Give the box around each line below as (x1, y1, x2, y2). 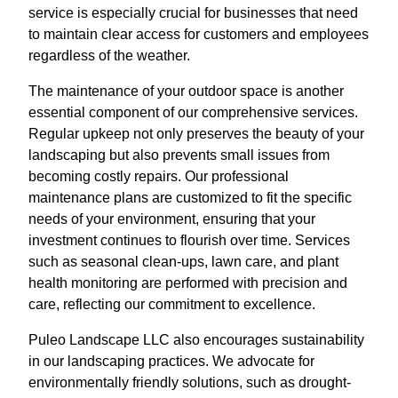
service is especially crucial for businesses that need (28, 5, 358, 21)
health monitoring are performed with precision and (28, 275, 347, 291)
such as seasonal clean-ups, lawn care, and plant (28, 254, 338, 270)
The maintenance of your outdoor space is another (28, 84, 344, 99)
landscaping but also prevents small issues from (28, 147, 330, 163)
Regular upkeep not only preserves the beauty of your (28, 126, 364, 142)
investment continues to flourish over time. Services (28, 233, 350, 249)
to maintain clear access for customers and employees (28, 27, 369, 43)
